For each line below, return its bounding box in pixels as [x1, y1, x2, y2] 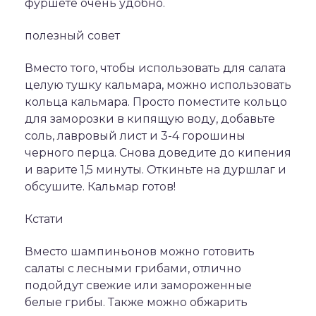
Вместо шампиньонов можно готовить [25, 245, 255, 258]
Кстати [25, 212, 63, 226]
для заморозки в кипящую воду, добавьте [25, 112, 275, 126]
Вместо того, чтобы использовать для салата [25, 61, 286, 75]
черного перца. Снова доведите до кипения [25, 146, 291, 159]
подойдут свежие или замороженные [25, 279, 252, 292]
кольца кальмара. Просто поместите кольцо [25, 95, 287, 109]
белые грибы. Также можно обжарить [25, 296, 248, 309]
